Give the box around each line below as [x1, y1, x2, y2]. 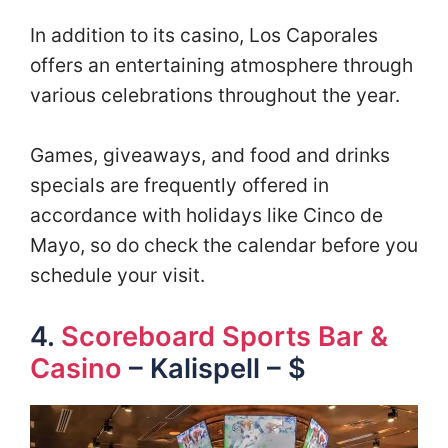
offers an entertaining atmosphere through [30, 52, 413, 77]
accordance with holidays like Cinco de [30, 203, 383, 228]
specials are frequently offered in [30, 173, 329, 198]
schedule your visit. [30, 263, 215, 288]
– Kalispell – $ [122, 351, 306, 385]
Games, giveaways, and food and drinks [30, 143, 390, 168]
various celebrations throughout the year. [30, 82, 400, 107]
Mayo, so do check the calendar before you [30, 233, 418, 258]
